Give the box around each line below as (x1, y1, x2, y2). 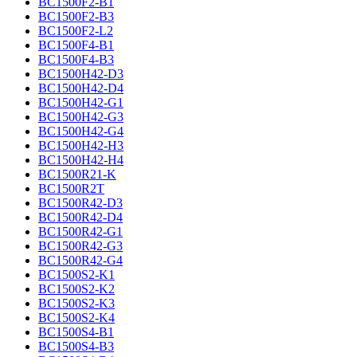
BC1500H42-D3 (38, 67, 124, 80)
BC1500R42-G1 (38, 225, 123, 238)
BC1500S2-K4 (38, 311, 115, 324)
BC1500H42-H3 (38, 139, 124, 152)
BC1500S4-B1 (38, 325, 114, 339)
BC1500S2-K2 (38, 282, 115, 296)
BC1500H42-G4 (38, 124, 124, 138)
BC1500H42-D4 (38, 81, 124, 95)
